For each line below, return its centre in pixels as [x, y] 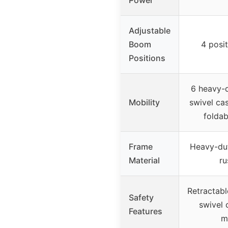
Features [146, 211]
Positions [147, 58]
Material [144, 161]
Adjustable [150, 31]
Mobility [144, 103]
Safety [141, 198]
